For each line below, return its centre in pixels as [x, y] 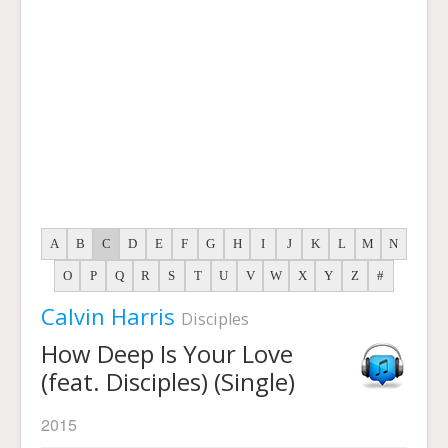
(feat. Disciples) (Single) [168, 381]
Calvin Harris [111, 316]
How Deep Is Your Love [167, 353]
